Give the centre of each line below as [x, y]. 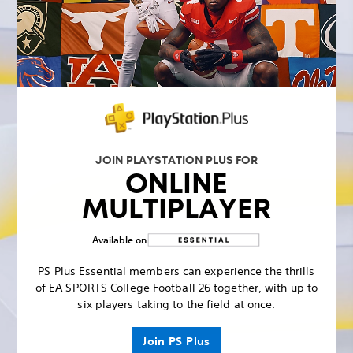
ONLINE [176, 184]
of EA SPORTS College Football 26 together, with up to [176, 288]
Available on [120, 240]
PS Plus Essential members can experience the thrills [176, 271]
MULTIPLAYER [176, 209]
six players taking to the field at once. [176, 305]
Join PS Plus [176, 342]
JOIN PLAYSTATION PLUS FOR [176, 160]
